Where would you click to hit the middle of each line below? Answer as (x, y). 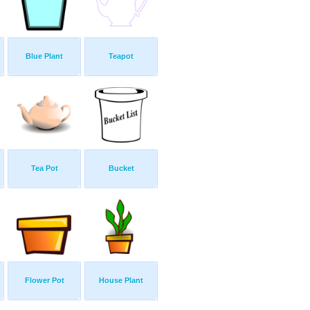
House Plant (121, 281)
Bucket (121, 168)
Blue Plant (44, 56)
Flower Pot (44, 281)
